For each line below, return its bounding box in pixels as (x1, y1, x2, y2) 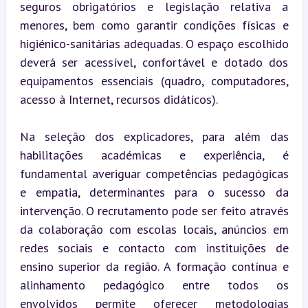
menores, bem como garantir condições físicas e (19, 16, 289, 33)
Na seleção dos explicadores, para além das (19, 128, 289, 144)
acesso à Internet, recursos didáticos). (19, 91, 218, 107)
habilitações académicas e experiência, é (19, 146, 289, 163)
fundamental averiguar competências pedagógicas (19, 165, 289, 181)
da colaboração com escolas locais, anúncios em (19, 221, 289, 237)
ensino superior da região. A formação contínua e (19, 258, 289, 274)
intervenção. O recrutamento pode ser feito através (19, 202, 289, 219)
